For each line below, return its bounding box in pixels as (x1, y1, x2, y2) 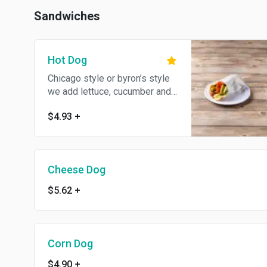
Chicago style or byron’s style (48, 73, 170, 85)
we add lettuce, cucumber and (48, 86, 171, 98)
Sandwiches (34, 9, 100, 24)
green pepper (48, 99, 104, 111)
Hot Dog (48, 54, 87, 67)
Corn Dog (48, 237, 93, 250)
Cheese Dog (48, 163, 105, 176)
